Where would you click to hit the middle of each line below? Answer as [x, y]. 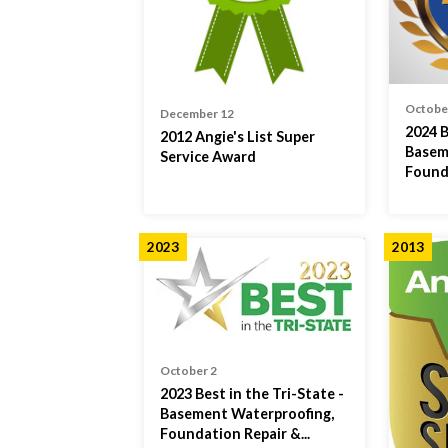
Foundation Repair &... [235, 434]
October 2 [188, 371]
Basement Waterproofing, [247, 414]
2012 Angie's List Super [237, 136]
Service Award [208, 156]
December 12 [197, 113]
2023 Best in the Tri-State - [252, 394]
